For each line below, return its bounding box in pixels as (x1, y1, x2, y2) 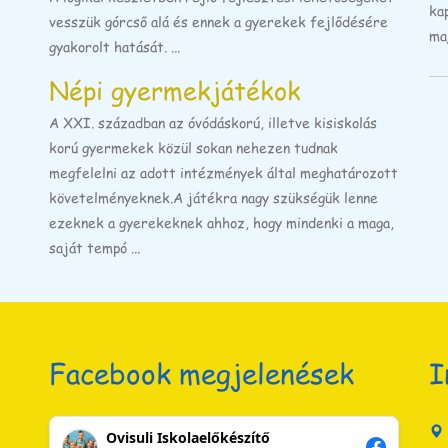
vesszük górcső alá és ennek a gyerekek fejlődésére (49, 11, 388, 31)
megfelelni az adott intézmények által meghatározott (49, 162, 398, 182)
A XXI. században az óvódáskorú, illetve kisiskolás (49, 112, 377, 132)
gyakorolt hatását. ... (49, 36, 180, 56)
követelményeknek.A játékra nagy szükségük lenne (49, 187, 378, 207)
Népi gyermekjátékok (49, 71, 301, 107)
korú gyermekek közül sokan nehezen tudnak (49, 137, 338, 157)
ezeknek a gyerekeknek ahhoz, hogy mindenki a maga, (49, 212, 394, 232)
